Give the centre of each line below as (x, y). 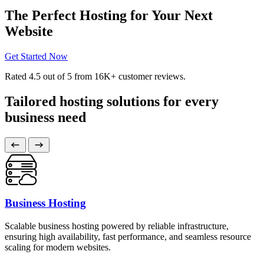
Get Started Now (36, 56)
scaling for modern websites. (58, 247)
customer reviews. (151, 76)
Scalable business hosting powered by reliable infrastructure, (117, 226)
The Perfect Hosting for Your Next (109, 15)
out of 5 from (67, 76)
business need (45, 117)
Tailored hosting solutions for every (112, 101)
